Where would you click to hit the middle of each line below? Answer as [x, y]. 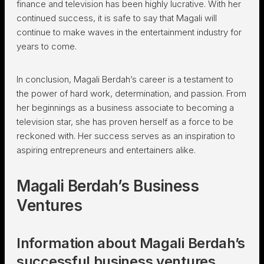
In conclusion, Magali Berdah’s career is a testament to [125, 79]
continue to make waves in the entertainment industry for [129, 32]
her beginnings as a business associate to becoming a [125, 108]
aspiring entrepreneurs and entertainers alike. [107, 150]
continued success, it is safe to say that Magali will [117, 18]
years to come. [47, 46]
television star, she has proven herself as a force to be [125, 122]
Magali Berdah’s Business [108, 186]
